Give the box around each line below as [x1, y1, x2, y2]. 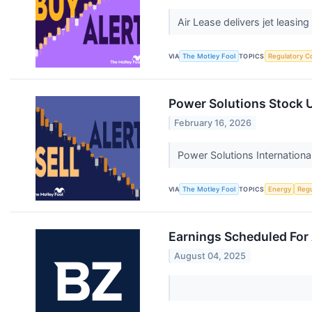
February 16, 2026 [174, 117, 252, 128]
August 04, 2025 [174, 250, 247, 261]
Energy [267, 185, 291, 194]
